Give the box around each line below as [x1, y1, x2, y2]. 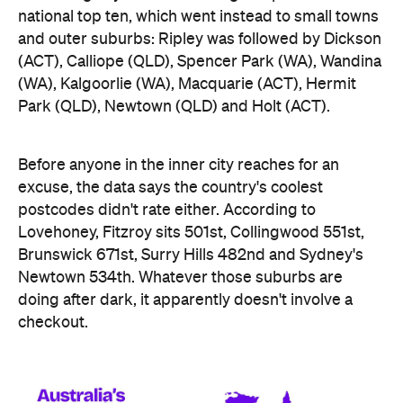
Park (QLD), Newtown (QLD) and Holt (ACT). [18, 17, 330, 34]
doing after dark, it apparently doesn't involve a [18, 210, 353, 228]
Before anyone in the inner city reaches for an [18, 76, 339, 93]
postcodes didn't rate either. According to [18, 121, 316, 138]
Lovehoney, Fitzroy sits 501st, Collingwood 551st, [18, 143, 364, 160]
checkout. [18, 233, 88, 250]
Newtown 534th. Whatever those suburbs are [18, 188, 343, 205]
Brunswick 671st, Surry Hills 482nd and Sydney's [18, 166, 363, 183]
